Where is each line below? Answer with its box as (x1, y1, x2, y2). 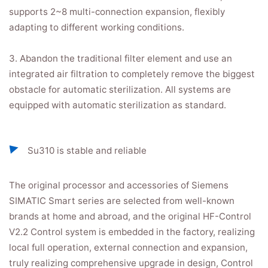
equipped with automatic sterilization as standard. (9, 99, 226, 111)
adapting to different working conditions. (9, 22, 184, 33)
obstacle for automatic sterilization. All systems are (9, 84, 231, 95)
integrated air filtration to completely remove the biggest (9, 68, 255, 80)
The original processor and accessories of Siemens (9, 179, 229, 191)
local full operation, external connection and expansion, (9, 242, 248, 253)
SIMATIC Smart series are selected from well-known (9, 195, 234, 206)
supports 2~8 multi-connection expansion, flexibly (9, 6, 225, 17)
